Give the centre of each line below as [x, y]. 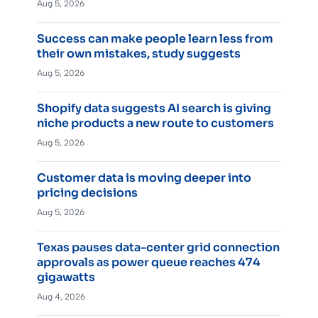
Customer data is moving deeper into [144, 177]
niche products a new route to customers [155, 123]
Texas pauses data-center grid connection [158, 247]
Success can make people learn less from [155, 38]
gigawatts [66, 277]
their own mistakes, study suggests [139, 53]
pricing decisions [87, 192]
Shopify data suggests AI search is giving [154, 108]
